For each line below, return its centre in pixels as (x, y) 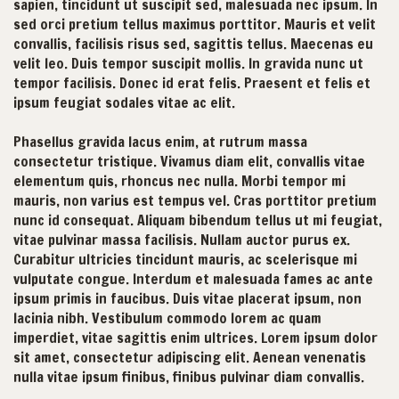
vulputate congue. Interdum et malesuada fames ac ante (193, 279)
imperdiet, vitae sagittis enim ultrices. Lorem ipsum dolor (195, 338)
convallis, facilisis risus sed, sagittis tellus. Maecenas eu (193, 44)
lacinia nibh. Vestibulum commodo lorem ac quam (167, 318)
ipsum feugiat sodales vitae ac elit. (124, 103)
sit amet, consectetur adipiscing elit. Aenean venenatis (190, 358)
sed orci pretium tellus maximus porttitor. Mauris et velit (195, 24)
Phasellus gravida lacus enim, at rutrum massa (160, 142)
